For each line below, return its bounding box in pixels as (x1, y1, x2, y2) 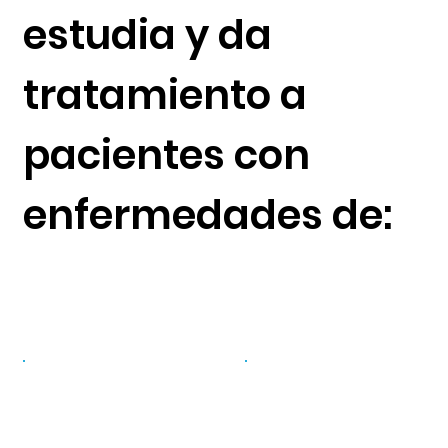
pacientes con (22, 126, 310, 183)
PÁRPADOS (23, 372, 139, 404)
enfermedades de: (22, 186, 392, 243)
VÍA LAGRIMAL (245, 374, 393, 406)
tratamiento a (22, 66, 307, 123)
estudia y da (22, 6, 272, 63)
